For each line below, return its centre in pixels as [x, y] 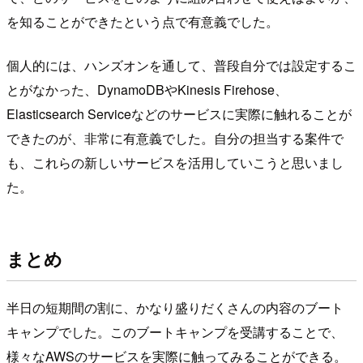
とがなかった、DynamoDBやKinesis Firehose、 [147, 90]
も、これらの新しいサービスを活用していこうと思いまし [175, 163]
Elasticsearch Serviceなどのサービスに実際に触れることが [179, 114]
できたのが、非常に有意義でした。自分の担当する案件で [175, 139]
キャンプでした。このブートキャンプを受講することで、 [175, 332]
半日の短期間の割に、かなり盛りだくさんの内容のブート [175, 308]
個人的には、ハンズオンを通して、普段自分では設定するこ [181, 66]
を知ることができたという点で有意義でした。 [143, 22]
